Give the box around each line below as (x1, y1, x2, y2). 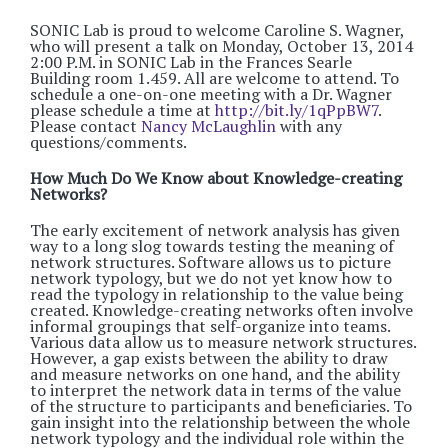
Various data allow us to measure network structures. (30, 331, 416, 353)
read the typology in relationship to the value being (30, 283, 403, 305)
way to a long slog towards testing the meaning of (30, 235, 394, 257)
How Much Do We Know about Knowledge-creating (30, 167, 402, 189)
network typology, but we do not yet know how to (30, 267, 392, 289)
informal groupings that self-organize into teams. (30, 315, 390, 337)
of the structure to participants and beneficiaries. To (30, 395, 412, 417)
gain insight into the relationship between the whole (30, 411, 410, 433)
